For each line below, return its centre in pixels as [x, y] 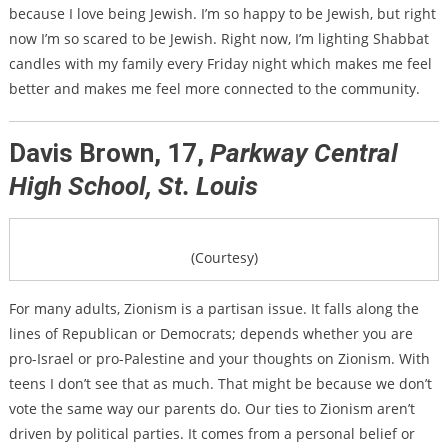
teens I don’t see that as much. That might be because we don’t [220, 383]
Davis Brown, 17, [109, 153]
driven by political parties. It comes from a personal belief [204, 433]
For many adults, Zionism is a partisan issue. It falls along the [213, 308]
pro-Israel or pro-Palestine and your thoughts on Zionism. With [219, 358]
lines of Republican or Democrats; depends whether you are [210, 333]
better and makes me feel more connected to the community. [214, 89]
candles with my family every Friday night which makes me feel [220, 64]
